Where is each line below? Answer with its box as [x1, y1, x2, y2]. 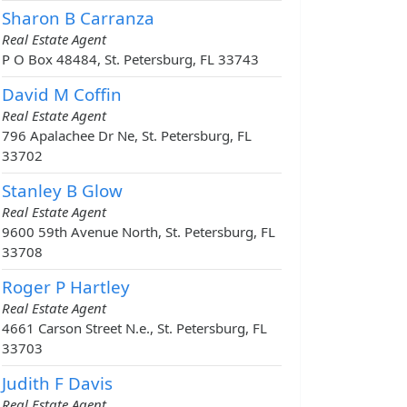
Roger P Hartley [2, 275, 130, 299]
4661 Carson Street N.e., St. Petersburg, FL [2, 319, 267, 338]
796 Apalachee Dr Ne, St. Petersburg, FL [2, 126, 252, 145]
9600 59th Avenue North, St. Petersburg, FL [2, 223, 275, 242]
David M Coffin [2, 83, 122, 106]
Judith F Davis [2, 372, 113, 395]
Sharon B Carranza [2, 6, 154, 30]
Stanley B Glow [2, 179, 123, 203]
